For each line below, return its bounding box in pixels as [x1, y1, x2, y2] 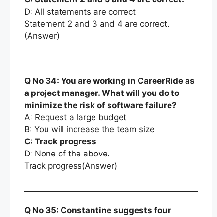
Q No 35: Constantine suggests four [24, 205, 171, 215]
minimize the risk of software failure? [24, 100, 177, 110]
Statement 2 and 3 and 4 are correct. [24, 19, 170, 29]
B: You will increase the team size [24, 124, 155, 134]
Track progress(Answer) [24, 160, 117, 170]
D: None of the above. [24, 148, 110, 158]
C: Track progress [24, 136, 96, 146]
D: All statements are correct [24, 7, 136, 16]
